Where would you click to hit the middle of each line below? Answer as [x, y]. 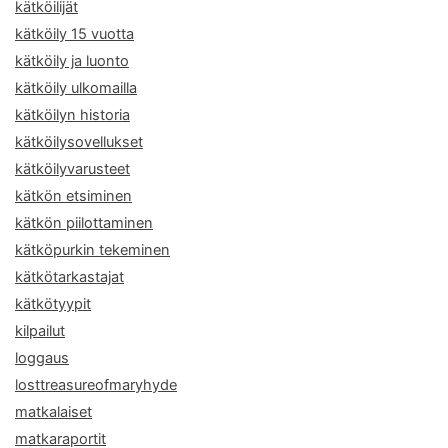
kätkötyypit [53, 303]
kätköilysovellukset [79, 141]
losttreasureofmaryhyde [96, 384]
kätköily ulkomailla [76, 87]
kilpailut [40, 330]
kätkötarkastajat [69, 276]
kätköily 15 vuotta [74, 33]
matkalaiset [53, 411]
